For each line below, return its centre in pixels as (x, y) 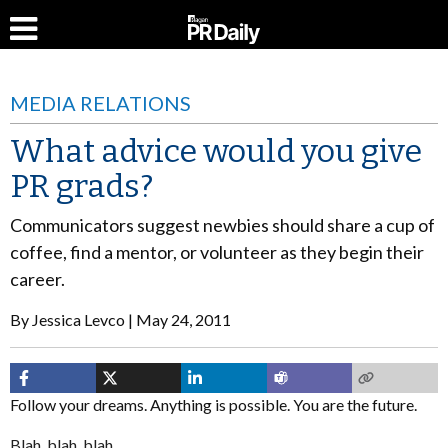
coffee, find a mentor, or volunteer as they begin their (217, 252)
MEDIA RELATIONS (100, 103)
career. (37, 279)
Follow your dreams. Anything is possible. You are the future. (213, 404)
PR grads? (81, 186)
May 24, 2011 (183, 319)
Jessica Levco (78, 319)
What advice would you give (216, 151)
